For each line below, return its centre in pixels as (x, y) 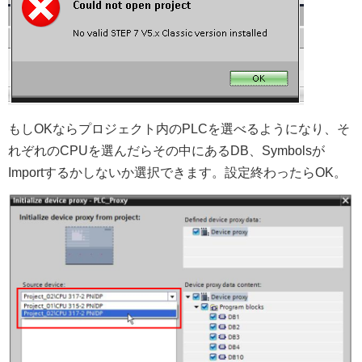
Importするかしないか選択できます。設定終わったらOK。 (177, 172)
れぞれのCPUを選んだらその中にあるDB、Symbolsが (166, 150)
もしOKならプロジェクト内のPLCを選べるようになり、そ (179, 128)
